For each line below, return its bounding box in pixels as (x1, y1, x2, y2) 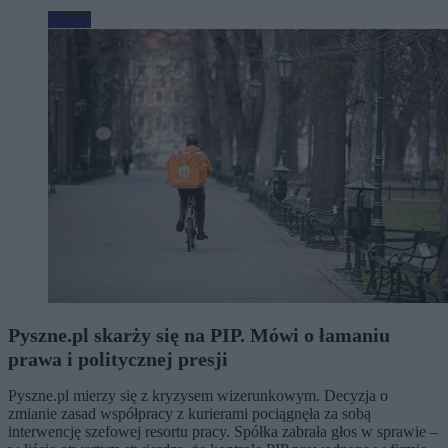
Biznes (48, 10, 91, 28)
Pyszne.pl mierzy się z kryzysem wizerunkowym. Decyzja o (8, 386, 388, 404)
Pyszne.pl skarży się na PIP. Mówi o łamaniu (8, 323, 390, 346)
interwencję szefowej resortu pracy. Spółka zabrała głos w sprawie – (8, 422, 438, 440)
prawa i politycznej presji (8, 347, 228, 370)
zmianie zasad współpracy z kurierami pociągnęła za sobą (8, 404, 371, 422)
